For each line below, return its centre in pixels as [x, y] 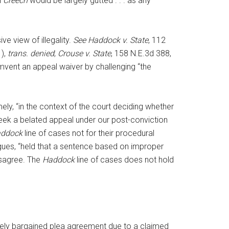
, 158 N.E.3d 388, [141, 53]
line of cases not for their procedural [88, 133]
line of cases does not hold [124, 160]
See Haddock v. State [111, 40]
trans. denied [31, 53]
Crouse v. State [84, 53]
